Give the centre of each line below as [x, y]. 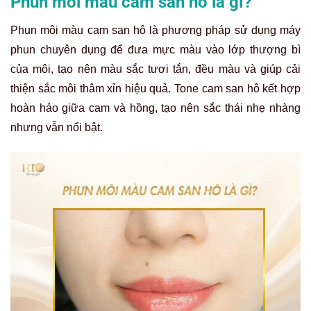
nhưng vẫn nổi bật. [57, 128]
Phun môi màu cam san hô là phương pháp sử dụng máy [155, 31]
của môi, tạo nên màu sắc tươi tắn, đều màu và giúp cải [155, 69]
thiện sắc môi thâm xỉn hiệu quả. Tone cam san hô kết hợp [155, 89]
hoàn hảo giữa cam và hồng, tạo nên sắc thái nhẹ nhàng [155, 108]
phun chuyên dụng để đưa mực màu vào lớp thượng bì [155, 50]
